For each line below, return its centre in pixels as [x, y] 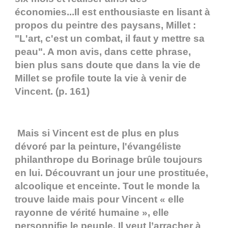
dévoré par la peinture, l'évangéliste [98, 147]
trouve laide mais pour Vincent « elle [99, 199]
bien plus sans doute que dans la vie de [108, 65]
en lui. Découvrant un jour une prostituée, [111, 173]
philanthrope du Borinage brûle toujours [109, 160]
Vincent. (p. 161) [52, 92]
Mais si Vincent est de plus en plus [97, 133]
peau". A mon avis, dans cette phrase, [103, 52]
